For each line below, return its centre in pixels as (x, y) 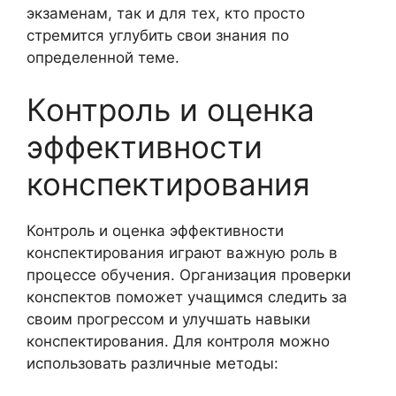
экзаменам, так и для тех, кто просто (166, 13)
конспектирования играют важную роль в (182, 253)
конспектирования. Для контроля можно (178, 341)
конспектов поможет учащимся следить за (187, 297)
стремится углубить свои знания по (158, 35)
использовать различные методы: (152, 363)
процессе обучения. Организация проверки (189, 275)
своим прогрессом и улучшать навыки (168, 319)
